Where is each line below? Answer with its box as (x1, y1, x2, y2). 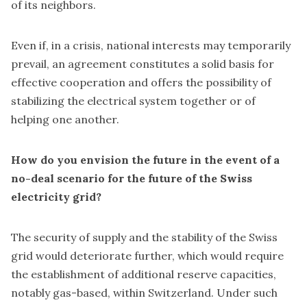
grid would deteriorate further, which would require (11, 249, 284, 263)
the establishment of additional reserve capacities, (11, 267, 276, 282)
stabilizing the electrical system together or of (11, 94, 256, 108)
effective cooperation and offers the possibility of (11, 75, 271, 90)
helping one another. (11, 112, 119, 127)
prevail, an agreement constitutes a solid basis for (11, 57, 274, 71)
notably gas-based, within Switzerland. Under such (11, 286, 278, 300)
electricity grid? (11, 190, 101, 204)
